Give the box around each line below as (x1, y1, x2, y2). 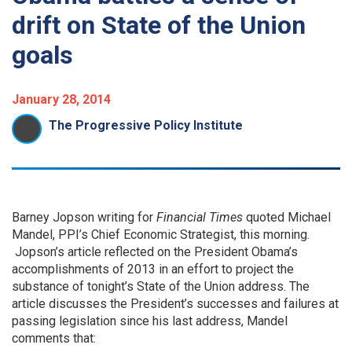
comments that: (12, 331, 96, 346)
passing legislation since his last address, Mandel (12, 313, 288, 328)
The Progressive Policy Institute (49, 118, 243, 133)
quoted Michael (243, 210, 331, 225)
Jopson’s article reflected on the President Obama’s (12, 244, 298, 259)
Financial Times (156, 210, 243, 225)
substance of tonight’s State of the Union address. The (12, 279, 310, 294)
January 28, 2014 (12, 92, 111, 107)
